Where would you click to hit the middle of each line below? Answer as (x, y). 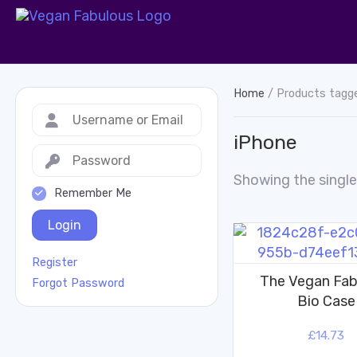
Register (55, 262)
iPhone (265, 142)
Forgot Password (78, 283)
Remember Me (93, 193)
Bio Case (326, 302)
